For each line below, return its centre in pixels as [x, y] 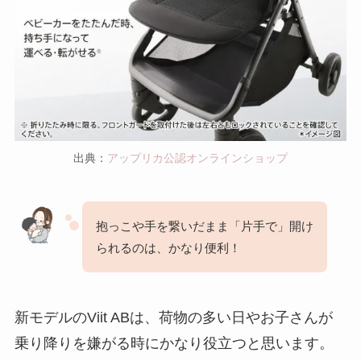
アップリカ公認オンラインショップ [197, 158]
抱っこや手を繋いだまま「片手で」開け [204, 226]
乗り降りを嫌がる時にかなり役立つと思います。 [174, 343]
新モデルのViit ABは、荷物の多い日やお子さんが [173, 317]
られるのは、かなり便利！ [168, 247]
